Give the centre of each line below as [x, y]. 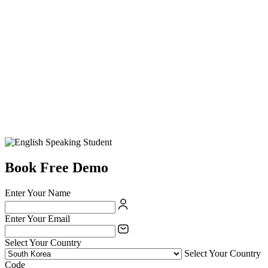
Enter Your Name [38, 193]
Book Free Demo [57, 168]
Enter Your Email [37, 219]
